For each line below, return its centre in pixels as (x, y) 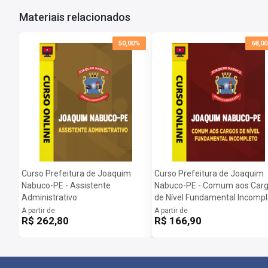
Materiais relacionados (75, 17)
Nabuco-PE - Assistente (66, 186)
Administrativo (49, 198)
